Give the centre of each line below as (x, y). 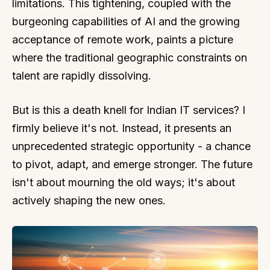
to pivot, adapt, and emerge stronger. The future (132, 164)
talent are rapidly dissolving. (82, 76)
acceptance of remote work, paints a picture (123, 39)
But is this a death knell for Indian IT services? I (129, 110)
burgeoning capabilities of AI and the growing (126, 21)
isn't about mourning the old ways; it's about (124, 182)
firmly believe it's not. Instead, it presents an (122, 128)
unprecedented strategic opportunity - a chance (131, 146)
